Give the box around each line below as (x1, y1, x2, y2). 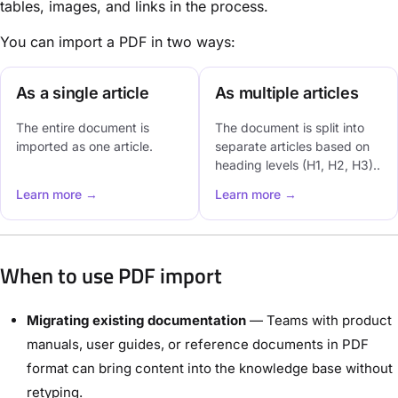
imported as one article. (15, 138, 153, 154)
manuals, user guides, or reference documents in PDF (27, 335, 369, 353)
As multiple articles (214, 83, 359, 102)
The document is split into (214, 119, 364, 135)
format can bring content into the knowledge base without (27, 359, 393, 377)
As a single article (15, 83, 149, 102)
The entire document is (15, 119, 149, 135)
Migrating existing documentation (27, 311, 246, 329)
